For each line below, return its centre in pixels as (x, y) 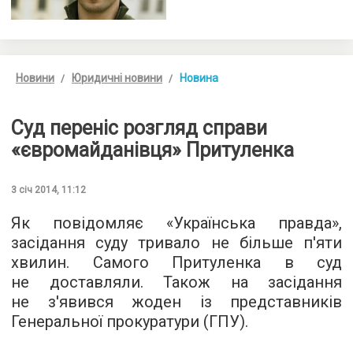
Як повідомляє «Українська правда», (176, 223)
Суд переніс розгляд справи (139, 128)
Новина (199, 78)
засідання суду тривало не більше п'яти (176, 243)
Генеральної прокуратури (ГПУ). (130, 321)
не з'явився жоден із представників (176, 302)
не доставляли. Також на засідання (176, 282)
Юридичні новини (117, 78)
